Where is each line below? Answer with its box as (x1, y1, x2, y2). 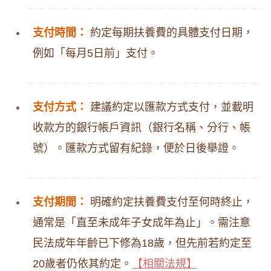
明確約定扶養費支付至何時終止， (87, 196, 253, 208)
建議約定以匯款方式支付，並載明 (87, 101, 253, 113)
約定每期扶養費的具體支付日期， (87, 27, 253, 39)
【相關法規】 (132, 258, 197, 270)
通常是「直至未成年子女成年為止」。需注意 (33, 217, 250, 229)
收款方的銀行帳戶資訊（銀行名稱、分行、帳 (33, 122, 250, 134)
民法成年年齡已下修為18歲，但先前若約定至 (33, 237, 252, 249)
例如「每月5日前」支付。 (33, 47, 158, 59)
